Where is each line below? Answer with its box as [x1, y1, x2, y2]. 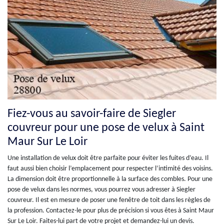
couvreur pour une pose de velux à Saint [7, 122, 204, 134]
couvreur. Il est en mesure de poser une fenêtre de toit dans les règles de [7, 196, 210, 204]
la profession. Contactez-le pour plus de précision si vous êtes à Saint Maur [7, 207, 214, 215]
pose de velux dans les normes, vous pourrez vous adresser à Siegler [7, 186, 195, 194]
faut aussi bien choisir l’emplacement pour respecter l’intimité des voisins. [7, 165, 213, 173]
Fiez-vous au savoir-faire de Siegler [7, 108, 176, 120]
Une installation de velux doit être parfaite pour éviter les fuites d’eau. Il [7, 154, 208, 162]
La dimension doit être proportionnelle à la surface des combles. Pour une [7, 175, 212, 183]
